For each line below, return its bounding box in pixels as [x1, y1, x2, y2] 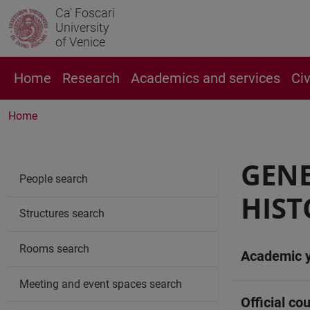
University [55, 20, 109, 35]
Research [62, 70, 120, 86]
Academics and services [131, 70, 280, 86]
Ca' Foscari [55, 6, 115, 20]
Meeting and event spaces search [19, 277, 182, 291]
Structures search [19, 207, 104, 221]
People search [19, 172, 88, 185]
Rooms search [19, 241, 89, 255]
